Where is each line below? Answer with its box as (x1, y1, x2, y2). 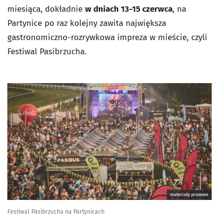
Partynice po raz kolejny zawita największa (7, 18, 166, 29)
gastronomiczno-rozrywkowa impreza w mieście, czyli (7, 32, 207, 43)
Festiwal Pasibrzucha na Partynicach (7, 208, 105, 215)
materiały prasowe (170, 192, 208, 197)
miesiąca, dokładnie (7, 4, 85, 15)
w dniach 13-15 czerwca (85, 4, 173, 15)
